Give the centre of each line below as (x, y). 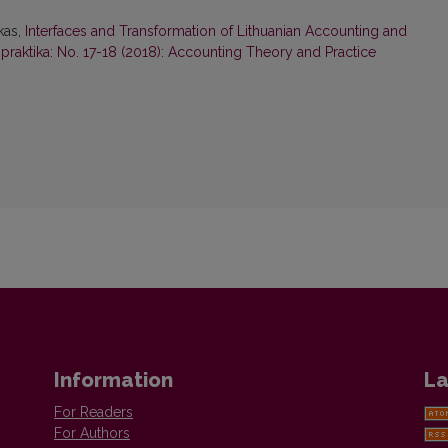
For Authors (92, 433)
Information (113, 380)
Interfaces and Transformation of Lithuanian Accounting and (216, 31)
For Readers (93, 412)
